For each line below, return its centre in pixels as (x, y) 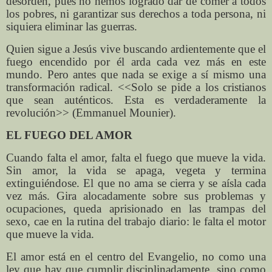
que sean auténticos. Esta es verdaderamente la (136, 100)
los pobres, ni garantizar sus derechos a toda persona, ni (136, 14)
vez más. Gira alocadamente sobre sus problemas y (136, 195)
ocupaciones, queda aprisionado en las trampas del (136, 208)
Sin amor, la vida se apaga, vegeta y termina (136, 170)
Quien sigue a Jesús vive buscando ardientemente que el (136, 49)
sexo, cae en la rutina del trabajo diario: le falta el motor (136, 221)
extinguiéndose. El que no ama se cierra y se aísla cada (136, 183)
